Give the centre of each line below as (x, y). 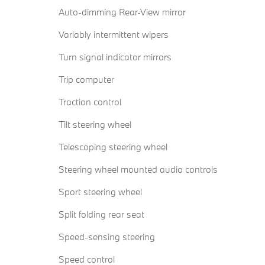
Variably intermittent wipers (114, 35)
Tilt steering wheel (95, 125)
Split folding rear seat (101, 214)
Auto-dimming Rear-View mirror (122, 12)
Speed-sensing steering (107, 237)
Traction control (90, 102)
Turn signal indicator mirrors (115, 57)
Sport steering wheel (100, 192)
